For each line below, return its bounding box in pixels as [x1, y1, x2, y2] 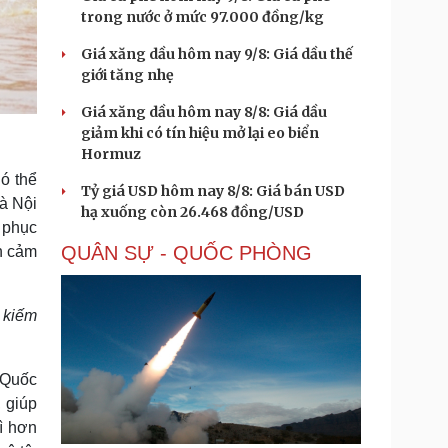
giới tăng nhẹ [81, 66, 174, 84]
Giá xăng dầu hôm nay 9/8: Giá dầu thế [81, 45, 353, 63]
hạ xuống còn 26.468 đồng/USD [81, 203, 304, 221]
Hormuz [81, 145, 141, 163]
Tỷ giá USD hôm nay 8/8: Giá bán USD [81, 182, 345, 200]
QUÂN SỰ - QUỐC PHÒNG [61, 242, 312, 264]
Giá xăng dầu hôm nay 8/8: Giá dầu [81, 103, 327, 121]
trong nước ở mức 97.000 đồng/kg [81, 8, 324, 26]
